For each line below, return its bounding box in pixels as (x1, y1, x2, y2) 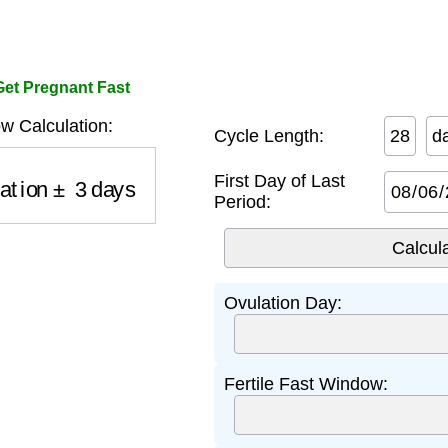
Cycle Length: (214, 125, 324, 146)
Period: (214, 192, 271, 212)
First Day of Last (214, 171, 345, 191)
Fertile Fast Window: (224, 374, 388, 394)
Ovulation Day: (224, 293, 342, 313)
